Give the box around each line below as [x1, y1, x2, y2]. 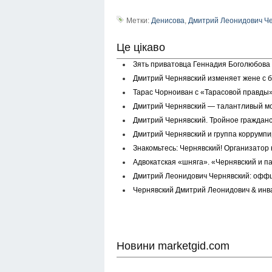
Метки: [126, 16, 151, 25]
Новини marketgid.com [117, 239, 229, 252]
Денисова [151, 16, 185, 25]
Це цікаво [117, 41, 165, 53]
